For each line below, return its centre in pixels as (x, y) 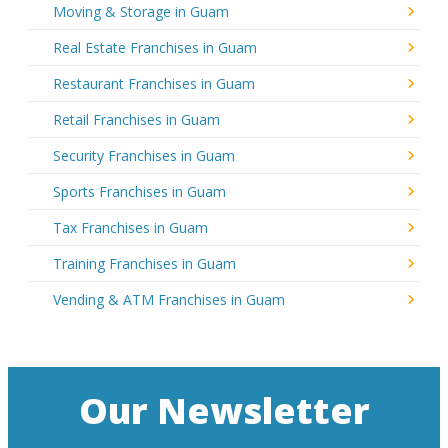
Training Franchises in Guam (144, 263)
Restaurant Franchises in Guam (154, 83)
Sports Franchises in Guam (139, 191)
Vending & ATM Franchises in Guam (169, 299)
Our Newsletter (224, 410)
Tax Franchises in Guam (130, 227)
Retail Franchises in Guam (136, 119)
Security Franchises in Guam (144, 155)
